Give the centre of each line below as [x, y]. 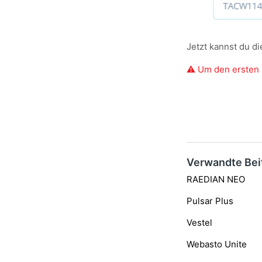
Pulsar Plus [210, 201]
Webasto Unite [217, 244]
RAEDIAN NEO [216, 180]
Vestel [200, 223]
